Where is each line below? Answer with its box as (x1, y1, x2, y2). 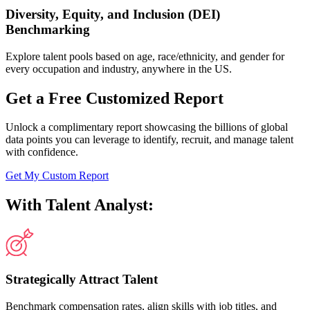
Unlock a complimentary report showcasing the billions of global (6, 121, 288, 134)
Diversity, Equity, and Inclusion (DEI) (6, 6, 220, 21)
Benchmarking (6, 21, 90, 37)
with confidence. (6, 146, 78, 158)
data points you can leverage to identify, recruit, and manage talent (6, 134, 293, 146)
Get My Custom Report (6, 170, 109, 182)
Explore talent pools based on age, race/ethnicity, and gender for (6, 50, 284, 62)
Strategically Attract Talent (6, 271, 158, 286)
